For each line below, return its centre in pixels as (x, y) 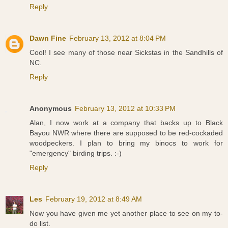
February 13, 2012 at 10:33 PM (125, 108)
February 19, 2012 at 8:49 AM (94, 199)
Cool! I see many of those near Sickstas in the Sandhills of (126, 52)
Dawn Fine (48, 38)
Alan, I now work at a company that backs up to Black (126, 122)
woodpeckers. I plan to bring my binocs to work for (126, 143)
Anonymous (51, 108)
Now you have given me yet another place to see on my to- (126, 213)
